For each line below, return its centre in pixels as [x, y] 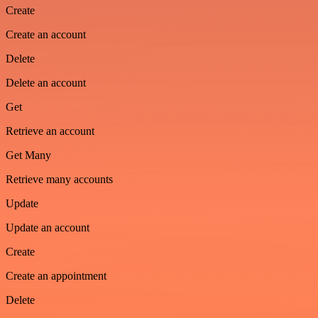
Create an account [46, 35]
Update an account [48, 228]
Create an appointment [56, 276]
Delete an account [46, 83]
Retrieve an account [50, 131]
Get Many [28, 155]
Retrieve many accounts [59, 180]
